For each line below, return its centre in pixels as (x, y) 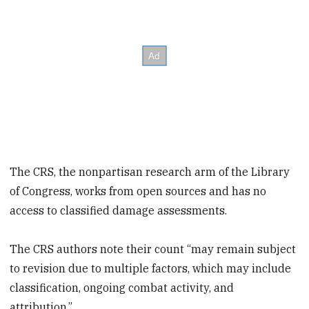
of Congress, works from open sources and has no (138, 191)
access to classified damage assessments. (119, 210)
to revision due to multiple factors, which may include (151, 269)
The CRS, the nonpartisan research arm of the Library (150, 171)
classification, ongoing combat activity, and (122, 288)
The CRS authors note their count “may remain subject (153, 249)
